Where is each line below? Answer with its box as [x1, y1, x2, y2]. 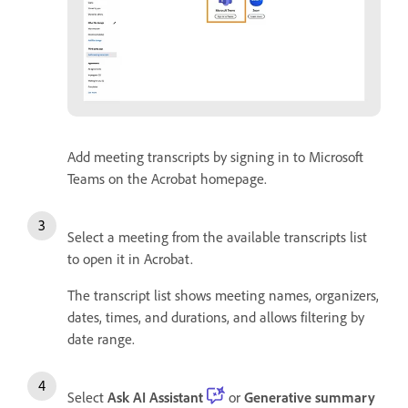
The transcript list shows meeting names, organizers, [67, 285, 379, 304]
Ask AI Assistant [107, 387, 203, 406]
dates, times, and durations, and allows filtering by [67, 307, 364, 326]
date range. [67, 329, 135, 348]
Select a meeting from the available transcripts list [67, 227, 367, 246]
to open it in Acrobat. [67, 249, 193, 268]
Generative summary [244, 387, 375, 406]
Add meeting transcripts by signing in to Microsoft [67, 147, 363, 166]
